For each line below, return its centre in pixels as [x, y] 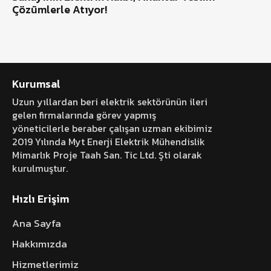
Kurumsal [36, 83]
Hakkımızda [40, 243]
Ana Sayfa [37, 223]
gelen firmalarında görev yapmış [84, 115]
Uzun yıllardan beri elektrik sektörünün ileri [110, 102]
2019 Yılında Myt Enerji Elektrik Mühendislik [109, 142]
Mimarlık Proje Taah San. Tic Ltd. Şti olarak [107, 155]
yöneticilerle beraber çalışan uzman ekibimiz [112, 129]
